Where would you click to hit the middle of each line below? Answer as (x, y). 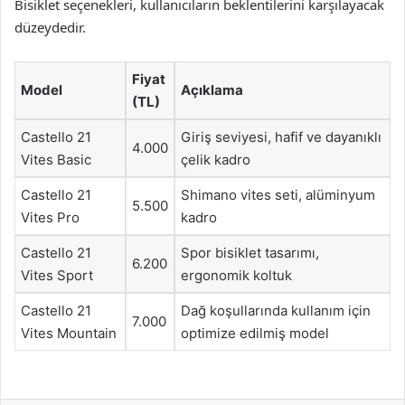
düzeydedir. (50, 27)
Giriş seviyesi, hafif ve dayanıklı (281, 137)
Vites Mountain (69, 333)
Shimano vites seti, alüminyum (278, 195)
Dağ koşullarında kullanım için (276, 311)
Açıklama (212, 90)
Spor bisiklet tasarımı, (250, 253)
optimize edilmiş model (255, 333)
